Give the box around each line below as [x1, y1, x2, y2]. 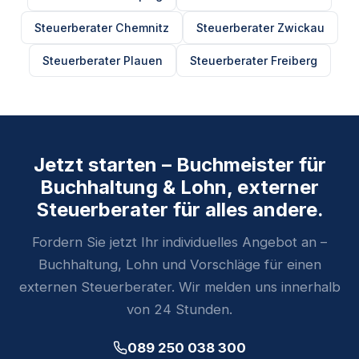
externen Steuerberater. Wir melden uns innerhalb [18, 279, 341, 296]
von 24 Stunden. [127, 301, 232, 318]
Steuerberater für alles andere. [35, 198, 324, 222]
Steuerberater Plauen [42, 54, 163, 68]
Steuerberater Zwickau [196, 21, 325, 35]
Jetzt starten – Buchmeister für [33, 153, 326, 177]
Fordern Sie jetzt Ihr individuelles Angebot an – [32, 234, 327, 251]
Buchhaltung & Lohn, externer [40, 175, 319, 200]
